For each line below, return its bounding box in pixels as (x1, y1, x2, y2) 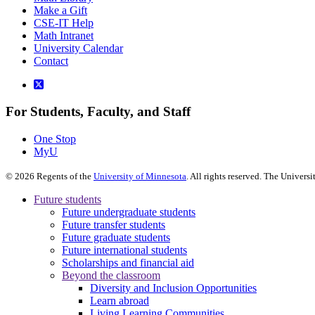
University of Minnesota (94, 170, 186, 181)
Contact (34, 54, 68, 67)
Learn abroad (90, 294, 149, 307)
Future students (34, 193, 101, 205)
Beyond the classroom (62, 269, 160, 281)
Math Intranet (34, 29, 94, 41)
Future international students (62, 243, 187, 256)
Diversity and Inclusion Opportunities (90, 281, 257, 294)
